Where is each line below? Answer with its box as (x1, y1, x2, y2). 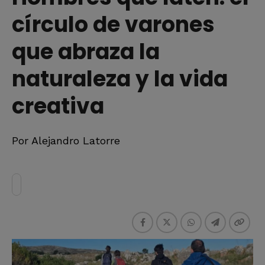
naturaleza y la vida (12, 63, 228, 94)
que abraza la (12, 36, 160, 67)
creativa (12, 91, 104, 121)
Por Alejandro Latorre (12, 134, 120, 147)
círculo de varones (12, 9, 215, 40)
